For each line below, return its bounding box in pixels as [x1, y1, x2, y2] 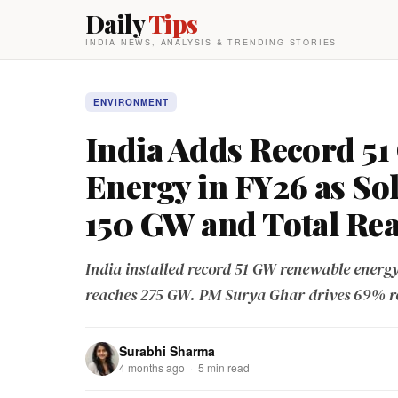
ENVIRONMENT [93, 96, 169, 108]
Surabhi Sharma [119, 342, 215, 360]
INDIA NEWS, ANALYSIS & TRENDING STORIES [85, 36, 338, 48]
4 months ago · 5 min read [119, 360, 250, 375]
